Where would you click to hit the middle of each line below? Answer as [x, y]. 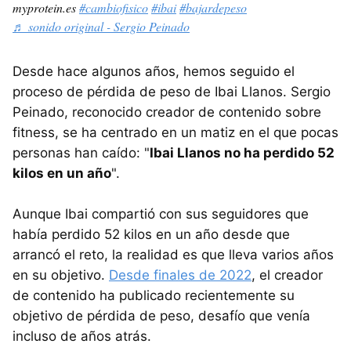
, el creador [287, 275]
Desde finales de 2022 [180, 275]
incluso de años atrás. [82, 337]
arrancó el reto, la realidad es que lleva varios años [173, 255]
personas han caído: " [81, 153]
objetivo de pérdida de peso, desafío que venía [161, 316]
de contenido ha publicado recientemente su [154, 296]
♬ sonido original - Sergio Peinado [101, 27]
